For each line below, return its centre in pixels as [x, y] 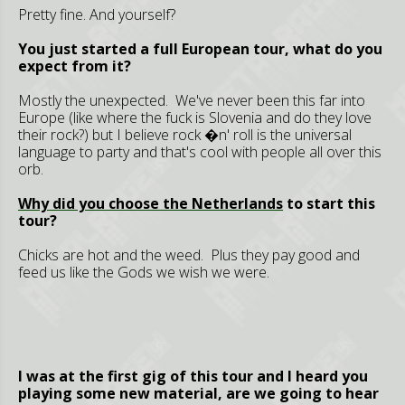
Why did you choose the [105, 203]
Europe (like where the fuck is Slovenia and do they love [195, 118]
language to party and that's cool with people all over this [200, 152]
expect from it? [75, 66]
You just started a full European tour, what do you [200, 49]
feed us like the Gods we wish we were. [144, 272]
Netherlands [237, 203]
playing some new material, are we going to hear [198, 393]
